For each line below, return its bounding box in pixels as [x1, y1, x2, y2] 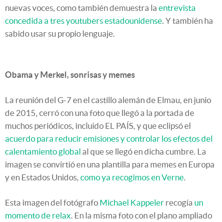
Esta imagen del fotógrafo [5, 198, 100, 208]
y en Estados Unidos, [5, 172, 80, 182]
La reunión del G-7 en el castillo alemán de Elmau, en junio [5, 95, 211, 105]
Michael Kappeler [100, 198, 164, 208]
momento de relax [5, 211, 71, 221]
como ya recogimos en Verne [80, 172, 184, 182]
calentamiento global [5, 147, 81, 157]
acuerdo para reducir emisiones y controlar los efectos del [5, 134, 213, 144]
